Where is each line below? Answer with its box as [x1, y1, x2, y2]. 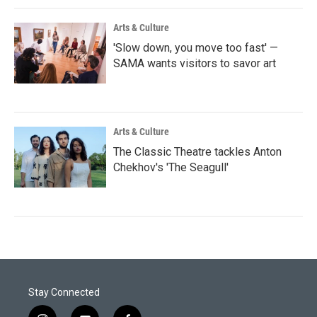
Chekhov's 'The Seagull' [113, 161, 229, 174]
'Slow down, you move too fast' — [113, 41, 278, 54]
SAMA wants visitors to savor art [113, 57, 276, 70]
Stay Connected [28, 287, 100, 298]
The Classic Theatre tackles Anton [113, 145, 282, 158]
